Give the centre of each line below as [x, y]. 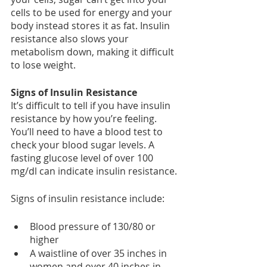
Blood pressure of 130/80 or [94, 227]
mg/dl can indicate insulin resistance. [94, 171]
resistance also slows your [71, 39]
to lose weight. [43, 65]
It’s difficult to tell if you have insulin [92, 106]
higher [44, 240]
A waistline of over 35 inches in [100, 254]
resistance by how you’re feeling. [85, 119]
